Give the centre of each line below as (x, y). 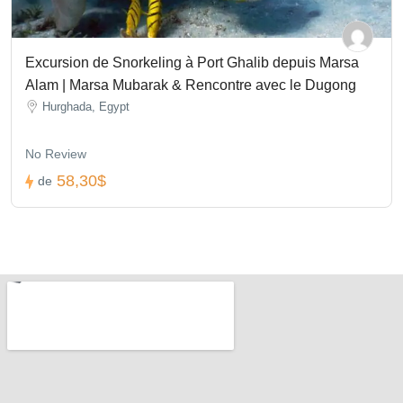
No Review (56, 153)
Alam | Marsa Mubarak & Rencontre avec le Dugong (191, 85)
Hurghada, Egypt (86, 106)
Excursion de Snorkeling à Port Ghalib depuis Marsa (192, 62)
